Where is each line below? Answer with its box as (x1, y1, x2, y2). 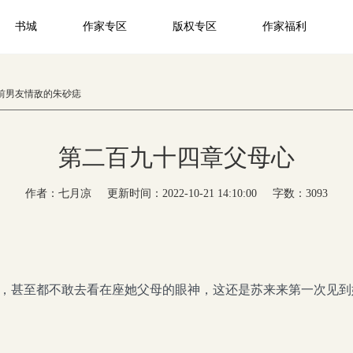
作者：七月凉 (25, 188, 91, 199)
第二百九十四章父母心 (58, 144, 295, 170)
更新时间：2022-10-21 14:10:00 (107, 188, 257, 199)
